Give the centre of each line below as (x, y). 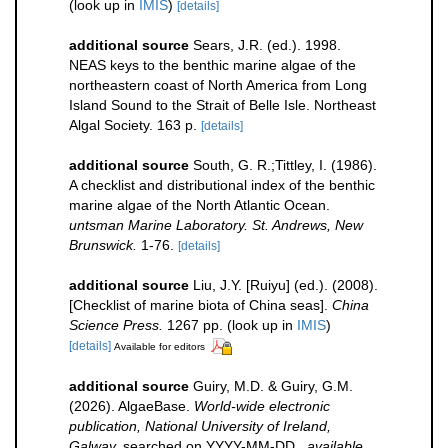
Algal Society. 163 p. (133, 125)
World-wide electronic (262, 405)
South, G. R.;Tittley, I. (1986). (285, 165)
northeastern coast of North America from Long (218, 85)
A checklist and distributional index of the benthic (222, 185)
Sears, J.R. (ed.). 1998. (267, 45)
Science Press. (116, 325)
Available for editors (159, 346)
